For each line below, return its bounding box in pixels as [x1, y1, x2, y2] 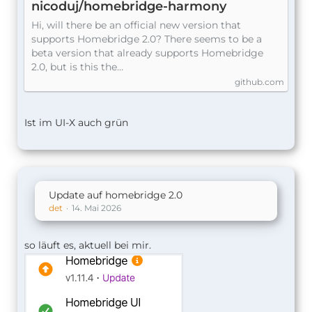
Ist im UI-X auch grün [24, 116, 128, 129]
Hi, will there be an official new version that [31, 19, 241, 31]
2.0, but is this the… [31, 61, 123, 73]
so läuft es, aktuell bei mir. [24, 239, 151, 251]
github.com [235, 77, 284, 87]
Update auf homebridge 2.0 [49, 189, 182, 201]
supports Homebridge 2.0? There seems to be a [31, 33, 262, 45]
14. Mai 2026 [72, 203, 121, 213]
